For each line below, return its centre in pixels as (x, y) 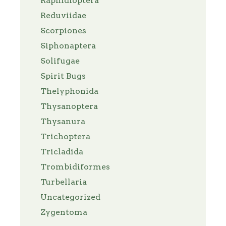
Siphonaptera (68, 45)
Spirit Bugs (63, 76)
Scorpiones (63, 30)
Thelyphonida (69, 91)
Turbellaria (64, 182)
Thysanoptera (69, 106)
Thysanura (63, 121)
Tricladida (62, 151)
